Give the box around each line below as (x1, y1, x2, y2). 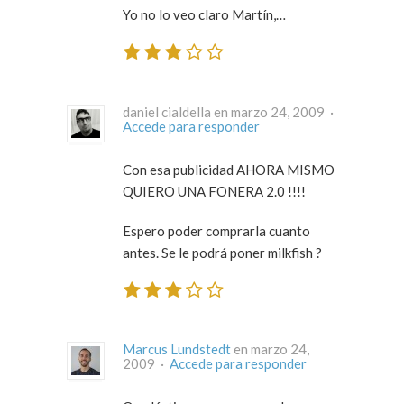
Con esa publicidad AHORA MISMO (123, 161, 335, 178)
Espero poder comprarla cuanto (123, 222, 310, 239)
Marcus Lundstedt (123, 341, 231, 358)
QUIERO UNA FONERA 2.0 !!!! (266, 182, 306, 199)
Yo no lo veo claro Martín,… (123, 6, 286, 23)
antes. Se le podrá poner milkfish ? (123, 243, 322, 261)
